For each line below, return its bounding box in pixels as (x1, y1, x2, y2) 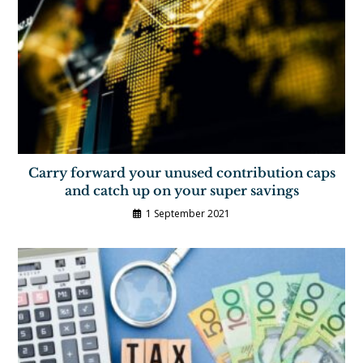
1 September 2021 (146, 207, 230, 221)
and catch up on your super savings (64, 182, 299, 199)
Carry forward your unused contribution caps (28, 164, 335, 181)
